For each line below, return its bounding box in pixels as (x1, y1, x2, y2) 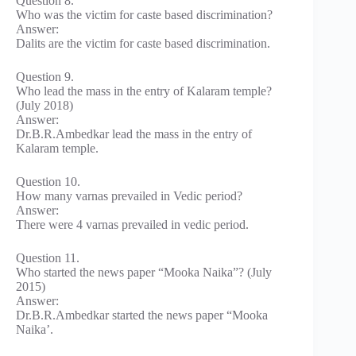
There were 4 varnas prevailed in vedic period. (16, 217, 249, 231)
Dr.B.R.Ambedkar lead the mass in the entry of (16, 126, 252, 141)
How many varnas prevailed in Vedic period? (16, 188, 242, 203)
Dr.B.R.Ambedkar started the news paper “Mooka (16, 308, 268, 322)
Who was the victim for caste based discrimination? (16, 7, 273, 21)
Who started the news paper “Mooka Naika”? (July (16, 265, 272, 279)
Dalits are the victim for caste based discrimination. (16, 36, 270, 50)
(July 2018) (16, 98, 73, 112)
